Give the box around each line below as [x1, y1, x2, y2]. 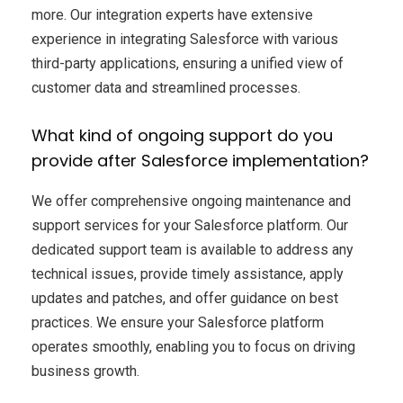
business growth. [31, 362, 139, 380]
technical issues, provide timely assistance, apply [31, 264, 344, 282]
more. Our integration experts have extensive [31, 5, 313, 23]
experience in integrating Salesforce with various [31, 30, 338, 48]
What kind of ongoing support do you [31, 123, 333, 147]
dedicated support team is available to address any [31, 240, 354, 258]
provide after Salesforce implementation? [31, 148, 369, 172]
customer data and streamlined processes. [31, 78, 300, 96]
